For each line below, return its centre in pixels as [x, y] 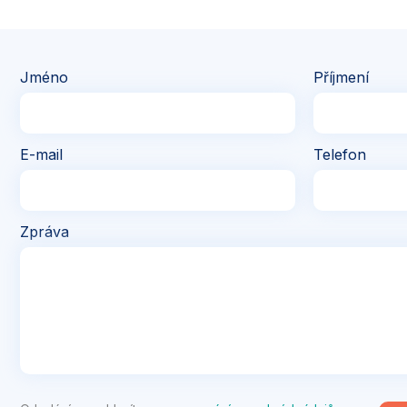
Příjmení [341, 77]
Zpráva [45, 232]
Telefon [339, 154]
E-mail [41, 154]
